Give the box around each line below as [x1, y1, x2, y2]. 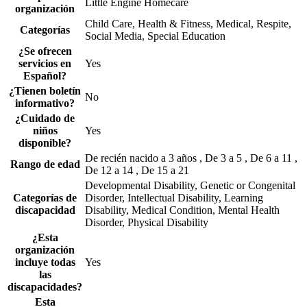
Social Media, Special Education [85, 30, 225, 42]
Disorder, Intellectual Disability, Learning [85, 192, 263, 204]
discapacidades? [8, 281, 82, 293]
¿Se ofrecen [18, 45, 72, 58]
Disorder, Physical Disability [85, 217, 208, 229]
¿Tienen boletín [9, 85, 81, 97]
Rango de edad [10, 158, 80, 171]
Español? [23, 70, 66, 82]
